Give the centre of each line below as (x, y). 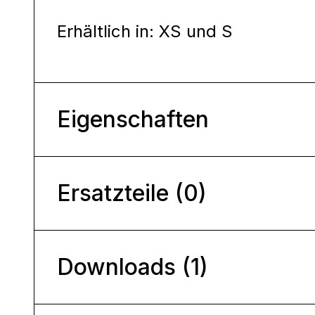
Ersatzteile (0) (132, 193)
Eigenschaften (133, 119)
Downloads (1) (133, 266)
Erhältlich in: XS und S (145, 31)
